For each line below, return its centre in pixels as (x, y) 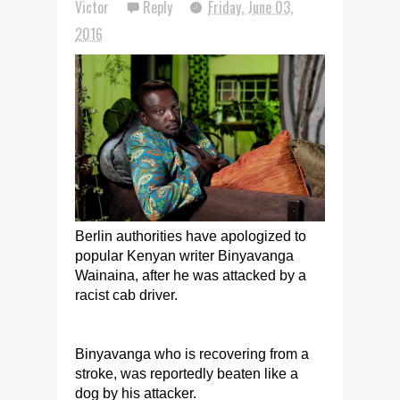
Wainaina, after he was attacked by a (191, 276)
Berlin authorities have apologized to (191, 237)
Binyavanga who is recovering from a (192, 354)
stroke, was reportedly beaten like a (187, 374)
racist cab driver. (126, 296)
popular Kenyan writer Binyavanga (184, 256)
